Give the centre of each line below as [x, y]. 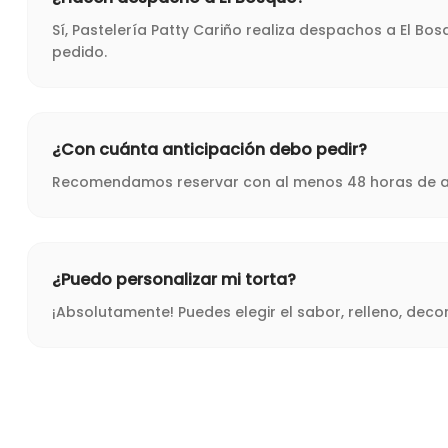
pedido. [79, 52]
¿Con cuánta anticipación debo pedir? [209, 149]
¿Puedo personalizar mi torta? [174, 279]
